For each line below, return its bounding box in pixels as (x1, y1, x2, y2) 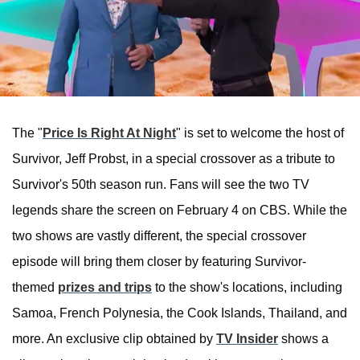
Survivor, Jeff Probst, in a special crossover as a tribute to (12, 151, 335, 166)
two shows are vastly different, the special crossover (12, 228, 306, 243)
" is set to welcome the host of (176, 125, 344, 140)
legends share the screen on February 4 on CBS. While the (12, 202, 347, 217)
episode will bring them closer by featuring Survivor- (12, 254, 306, 268)
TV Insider (216, 331, 278, 346)
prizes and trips (58, 280, 152, 294)
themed (12, 280, 58, 294)
